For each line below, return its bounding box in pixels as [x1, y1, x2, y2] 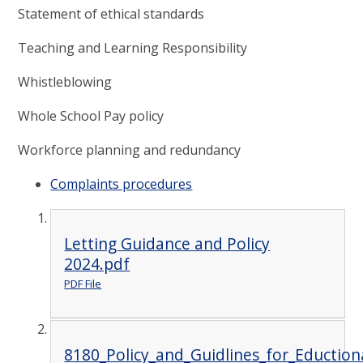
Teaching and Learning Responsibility [18, 39, 251, 58]
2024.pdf [64, 252, 130, 275]
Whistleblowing [18, 73, 116, 92]
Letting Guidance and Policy [64, 232, 271, 254]
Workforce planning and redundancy [18, 141, 245, 160]
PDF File [64, 275, 102, 291]
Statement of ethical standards [18, 5, 205, 23]
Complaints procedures [50, 175, 193, 194]
